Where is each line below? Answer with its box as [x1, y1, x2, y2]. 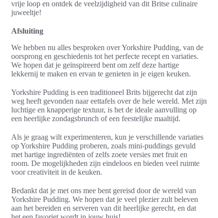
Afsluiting [11, 26, 43, 35]
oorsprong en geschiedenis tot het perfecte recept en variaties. [11, 52, 199, 60]
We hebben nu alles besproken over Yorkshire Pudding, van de [11, 43, 203, 52]
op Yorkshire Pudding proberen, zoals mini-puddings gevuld [11, 141, 196, 150]
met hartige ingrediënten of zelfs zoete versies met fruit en [11, 150, 187, 159]
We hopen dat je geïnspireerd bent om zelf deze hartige [11, 60, 179, 69]
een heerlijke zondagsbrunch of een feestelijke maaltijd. [11, 114, 181, 123]
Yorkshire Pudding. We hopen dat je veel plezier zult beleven [11, 195, 198, 203]
